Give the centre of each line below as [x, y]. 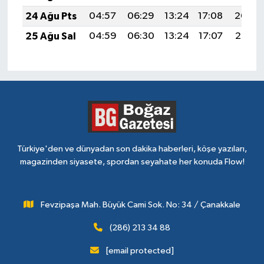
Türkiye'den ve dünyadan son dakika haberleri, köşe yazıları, [132, 149]
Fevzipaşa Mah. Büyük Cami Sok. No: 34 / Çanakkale [140, 205]
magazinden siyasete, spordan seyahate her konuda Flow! [132, 162]
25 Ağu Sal [50, 36]
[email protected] [140, 251]
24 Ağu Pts [51, 16]
